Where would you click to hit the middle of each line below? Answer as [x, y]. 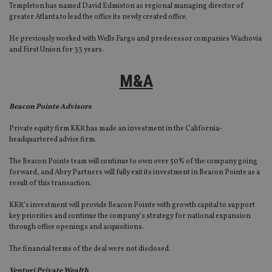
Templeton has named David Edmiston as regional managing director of [127, 6]
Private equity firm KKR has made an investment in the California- [116, 129]
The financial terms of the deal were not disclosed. [90, 249]
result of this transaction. [50, 184]
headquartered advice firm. [53, 140]
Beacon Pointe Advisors [50, 107]
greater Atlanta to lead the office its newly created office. [98, 17]
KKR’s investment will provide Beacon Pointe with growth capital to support [132, 206]
